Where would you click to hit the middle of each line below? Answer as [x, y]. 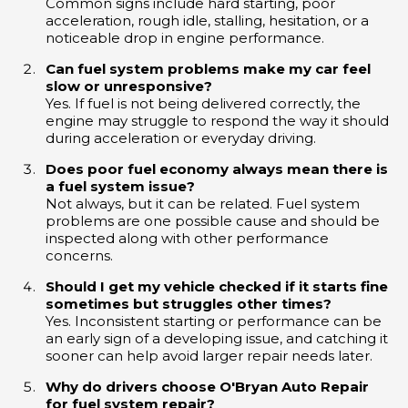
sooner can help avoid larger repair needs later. [209, 355]
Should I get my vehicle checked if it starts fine [217, 286]
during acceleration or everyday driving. [181, 138]
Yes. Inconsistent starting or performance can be [214, 321]
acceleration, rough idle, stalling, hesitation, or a [207, 20]
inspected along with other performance [187, 238]
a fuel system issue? [120, 186]
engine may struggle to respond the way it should [217, 120]
